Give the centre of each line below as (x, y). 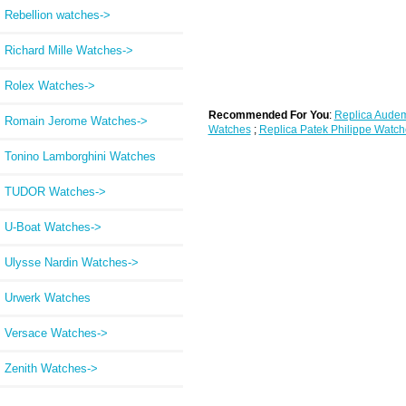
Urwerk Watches (48, 297)
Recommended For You (268, 114)
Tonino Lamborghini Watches (80, 156)
